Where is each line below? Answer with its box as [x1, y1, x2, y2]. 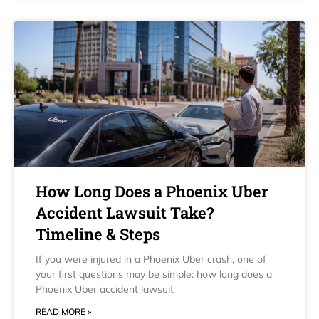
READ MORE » [36, 305, 91, 317]
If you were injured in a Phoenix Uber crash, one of [36, 252, 266, 266]
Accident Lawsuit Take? [36, 202, 214, 223]
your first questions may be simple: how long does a [36, 267, 272, 281]
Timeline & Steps [36, 223, 160, 244]
